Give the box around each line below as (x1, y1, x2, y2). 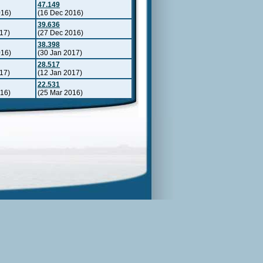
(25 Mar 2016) (38, 88, 83, 97)
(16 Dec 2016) (38, 8, 83, 17)
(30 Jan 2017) (38, 48, 82, 57)
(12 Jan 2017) (38, 68, 82, 77)
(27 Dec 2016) (38, 28, 83, 37)
